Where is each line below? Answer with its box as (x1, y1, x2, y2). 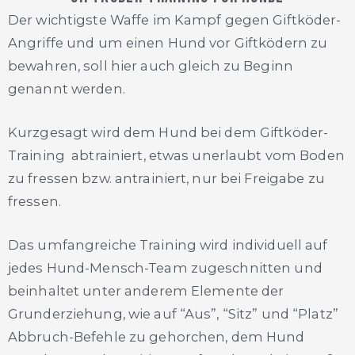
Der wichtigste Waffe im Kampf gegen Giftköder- (8, 11, 342, 28)
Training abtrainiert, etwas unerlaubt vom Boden (8, 147, 345, 164)
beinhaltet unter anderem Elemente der (8, 283, 284, 300)
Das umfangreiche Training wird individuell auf (8, 237, 328, 254)
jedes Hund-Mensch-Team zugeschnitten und (8, 260, 323, 277)
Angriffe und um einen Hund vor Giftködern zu (8, 34, 328, 51)
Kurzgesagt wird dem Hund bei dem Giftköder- (8, 124, 329, 141)
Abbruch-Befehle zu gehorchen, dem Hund (8, 329, 305, 345)
